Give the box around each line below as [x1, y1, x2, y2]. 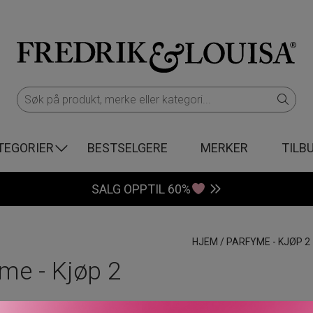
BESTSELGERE [87, 140, 168, 155]
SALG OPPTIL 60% [92, 182, 191, 196]
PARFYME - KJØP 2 [226, 236, 310, 247]
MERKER [201, 140, 249, 155]
